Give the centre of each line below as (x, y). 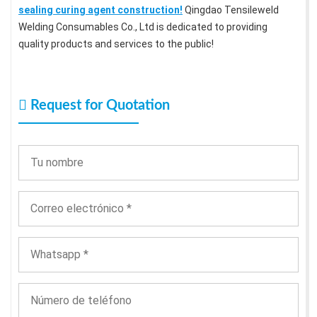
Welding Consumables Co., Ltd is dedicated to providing (143, 27)
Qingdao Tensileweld (231, 10)
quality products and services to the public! (116, 44)
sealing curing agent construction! (100, 10)
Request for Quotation (98, 106)
